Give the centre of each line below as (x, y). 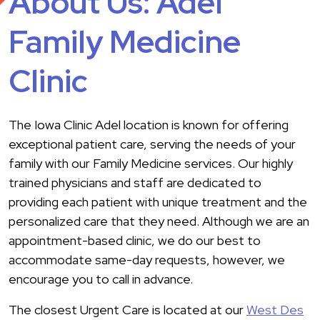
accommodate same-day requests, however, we (147, 260)
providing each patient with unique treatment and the (158, 202)
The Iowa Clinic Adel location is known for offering (149, 125)
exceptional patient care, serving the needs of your (152, 144)
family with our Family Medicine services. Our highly (151, 164)
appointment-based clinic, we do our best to (135, 241)
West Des (275, 310)
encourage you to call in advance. (102, 279)
